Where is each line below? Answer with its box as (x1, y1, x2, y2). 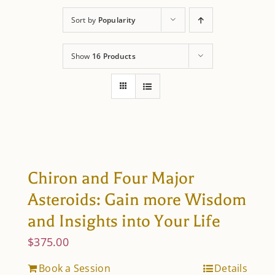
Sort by (71, 14, 98, 25)
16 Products (91, 50, 136, 61)
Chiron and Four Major (28, 168, 194, 188)
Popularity (98, 14, 136, 25)
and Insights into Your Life (28, 211, 220, 231)
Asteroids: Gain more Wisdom (28, 190, 246, 209)
